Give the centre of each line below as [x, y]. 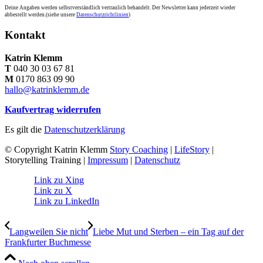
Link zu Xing [59, 180]
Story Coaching [139, 149]
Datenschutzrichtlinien [102, 14]
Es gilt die [24, 129]
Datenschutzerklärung [85, 129]
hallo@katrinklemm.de [47, 89]
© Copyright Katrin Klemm [57, 149]
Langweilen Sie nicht [49, 231]
